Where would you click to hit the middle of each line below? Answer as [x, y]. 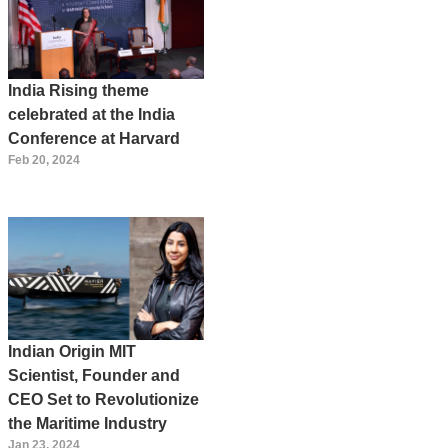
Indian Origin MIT [72, 351]
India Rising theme [78, 91]
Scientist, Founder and [94, 375]
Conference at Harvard [94, 139]
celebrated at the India [91, 115]
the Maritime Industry [87, 423]
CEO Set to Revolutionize [103, 399]
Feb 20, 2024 [44, 160]
